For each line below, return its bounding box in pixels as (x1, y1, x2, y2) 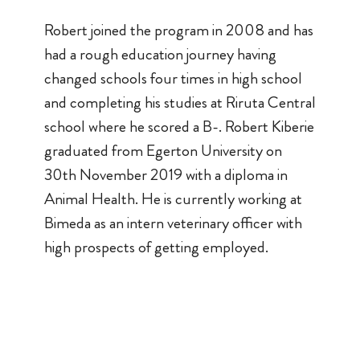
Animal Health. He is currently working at (43, 186, 302, 211)
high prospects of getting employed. (43, 235, 268, 259)
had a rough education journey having (43, 42, 276, 66)
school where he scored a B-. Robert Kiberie (43, 114, 314, 138)
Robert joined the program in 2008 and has (43, 18, 313, 42)
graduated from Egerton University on (43, 138, 282, 162)
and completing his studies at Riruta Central (43, 90, 316, 114)
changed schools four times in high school (43, 66, 302, 90)
